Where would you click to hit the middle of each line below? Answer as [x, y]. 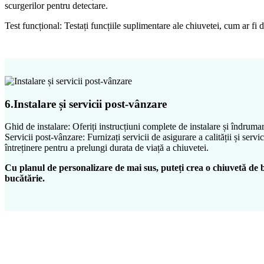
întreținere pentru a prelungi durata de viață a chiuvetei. [107, 148]
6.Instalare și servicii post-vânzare [86, 104]
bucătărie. [25, 179]
